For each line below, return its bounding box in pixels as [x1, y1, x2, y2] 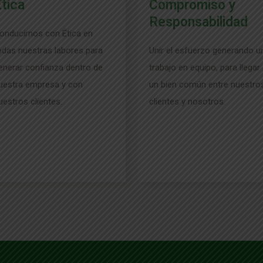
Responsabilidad [149, 14, 248, 30]
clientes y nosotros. [149, 96, 225, 107]
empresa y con [25, 79, 83, 90]
